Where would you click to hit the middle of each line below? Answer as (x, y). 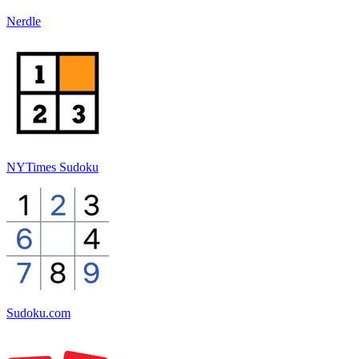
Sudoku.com (38, 313)
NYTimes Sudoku (52, 167)
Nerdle (24, 21)
